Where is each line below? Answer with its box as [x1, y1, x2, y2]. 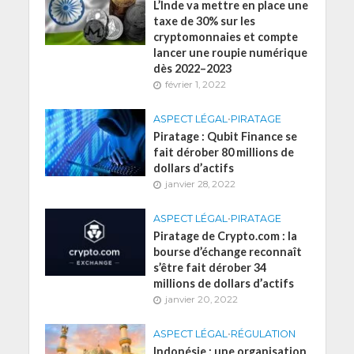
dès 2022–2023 [153, 62, 232, 76]
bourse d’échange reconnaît [153, 245, 303, 259]
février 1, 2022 [165, 79, 227, 91]
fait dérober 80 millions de [153, 145, 295, 160]
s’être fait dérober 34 [153, 261, 267, 275]
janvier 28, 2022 [165, 179, 236, 190]
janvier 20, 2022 [165, 294, 239, 306]
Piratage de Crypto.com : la [153, 229, 298, 243]
